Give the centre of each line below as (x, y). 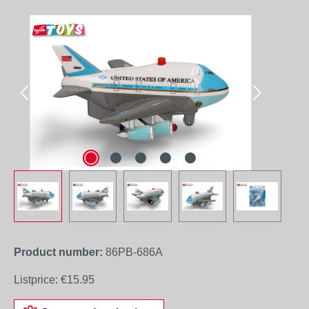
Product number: (60, 252)
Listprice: (36, 280)
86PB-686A (134, 252)
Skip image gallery (59, 22)
